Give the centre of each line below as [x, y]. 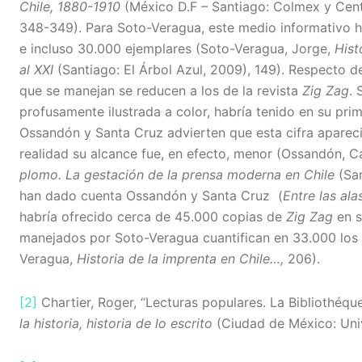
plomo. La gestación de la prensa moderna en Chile [177, 175]
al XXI [36, 70]
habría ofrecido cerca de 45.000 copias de [153, 217]
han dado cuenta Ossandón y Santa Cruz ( [151, 196]
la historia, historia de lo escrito [118, 324]
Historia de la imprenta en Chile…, [182, 259]
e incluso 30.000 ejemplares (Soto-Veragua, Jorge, [177, 49]
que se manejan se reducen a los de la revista [161, 91]
